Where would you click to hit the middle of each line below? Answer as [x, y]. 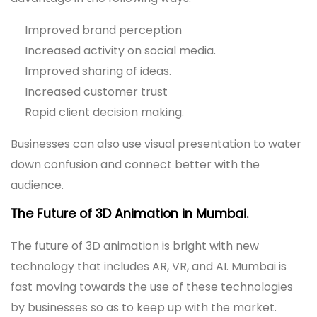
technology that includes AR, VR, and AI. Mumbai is [149, 266]
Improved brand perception [103, 30]
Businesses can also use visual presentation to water [156, 144]
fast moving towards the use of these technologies [152, 287]
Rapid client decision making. [104, 112]
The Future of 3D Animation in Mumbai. [129, 213]
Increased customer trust [96, 91]
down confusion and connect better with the [135, 164]
